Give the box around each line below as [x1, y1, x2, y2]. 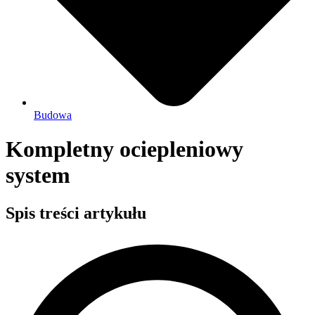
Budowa [34, 109, 72, 121]
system [6, 162, 70, 188]
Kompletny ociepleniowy [6, 136, 243, 162]
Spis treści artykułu [6, 203, 146, 222]
